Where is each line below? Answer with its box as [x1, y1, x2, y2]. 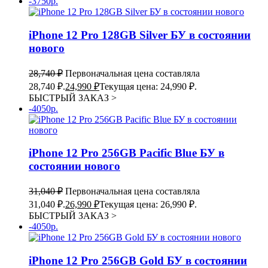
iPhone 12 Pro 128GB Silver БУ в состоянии [29, 28, 251, 41]
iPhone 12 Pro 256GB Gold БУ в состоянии [29, 254, 247, 267]
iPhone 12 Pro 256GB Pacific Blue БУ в [29, 147, 224, 160]
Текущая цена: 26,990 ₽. [99, 199, 197, 210]
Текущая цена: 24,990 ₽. [99, 81, 197, 92]
